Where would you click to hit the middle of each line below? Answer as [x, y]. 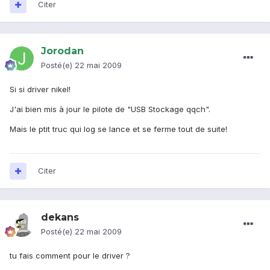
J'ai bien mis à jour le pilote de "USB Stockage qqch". [110, 109]
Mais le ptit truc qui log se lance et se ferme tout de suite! [118, 129]
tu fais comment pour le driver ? [70, 256]
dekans [60, 218]
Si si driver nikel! [40, 89]
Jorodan [62, 51]
